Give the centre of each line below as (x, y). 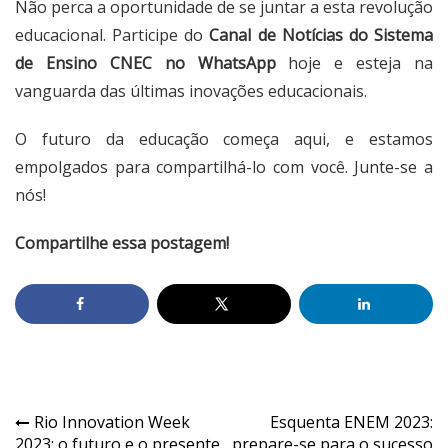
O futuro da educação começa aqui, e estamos (224, 139)
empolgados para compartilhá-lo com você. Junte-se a (224, 167)
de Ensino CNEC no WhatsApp (145, 63)
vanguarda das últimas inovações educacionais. (191, 91)
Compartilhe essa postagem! (122, 243)
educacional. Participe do (112, 35)
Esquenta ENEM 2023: (351, 421)
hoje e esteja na (354, 63)
